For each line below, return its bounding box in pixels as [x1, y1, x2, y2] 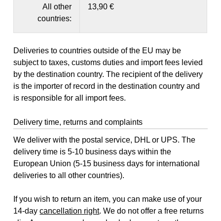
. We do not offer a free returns [99, 206, 204, 215]
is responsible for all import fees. [13, 94, 126, 103]
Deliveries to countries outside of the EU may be [13, 46, 182, 55]
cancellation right [39, 206, 100, 215]
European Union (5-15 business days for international [13, 159, 200, 168]
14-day [13, 206, 40, 215]
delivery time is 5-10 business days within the [13, 147, 172, 156]
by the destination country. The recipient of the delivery [13, 70, 203, 79]
